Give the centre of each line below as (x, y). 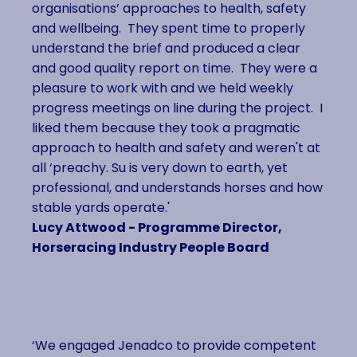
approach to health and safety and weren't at (176, 148)
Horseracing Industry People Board (151, 248)
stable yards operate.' (101, 208)
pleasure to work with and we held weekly (163, 88)
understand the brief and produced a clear (166, 49)
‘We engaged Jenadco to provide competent (174, 346)
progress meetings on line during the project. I (177, 108)
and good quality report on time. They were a (175, 69)
